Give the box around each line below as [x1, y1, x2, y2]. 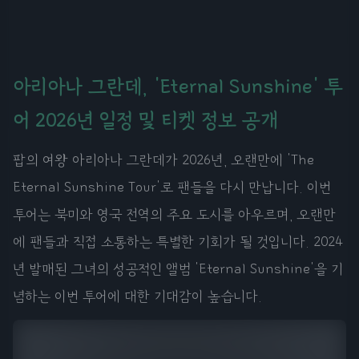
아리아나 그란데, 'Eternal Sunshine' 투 [13, 75, 343, 98]
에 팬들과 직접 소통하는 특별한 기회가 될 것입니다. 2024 [13, 234, 342, 250]
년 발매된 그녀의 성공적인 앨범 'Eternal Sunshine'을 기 [13, 261, 343, 277]
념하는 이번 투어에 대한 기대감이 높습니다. [13, 288, 262, 305]
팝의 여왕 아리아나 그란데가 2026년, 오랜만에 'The [13, 152, 314, 168]
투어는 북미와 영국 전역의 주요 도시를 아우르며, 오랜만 [13, 207, 336, 223]
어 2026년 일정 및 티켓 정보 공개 [13, 109, 278, 131]
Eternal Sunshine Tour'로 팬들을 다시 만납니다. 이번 [13, 179, 331, 196]
